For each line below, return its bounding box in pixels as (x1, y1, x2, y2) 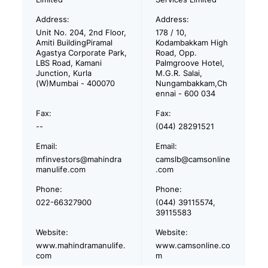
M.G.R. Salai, (156, 68, 203, 78)
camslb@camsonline (156, 154, 231, 164)
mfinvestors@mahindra (36, 154, 122, 164)
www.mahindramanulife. (36, 240, 126, 250)
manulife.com (36, 165, 86, 174)
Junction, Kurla (36, 68, 92, 78)
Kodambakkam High (156, 38, 229, 47)
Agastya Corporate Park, (36, 48, 127, 57)
